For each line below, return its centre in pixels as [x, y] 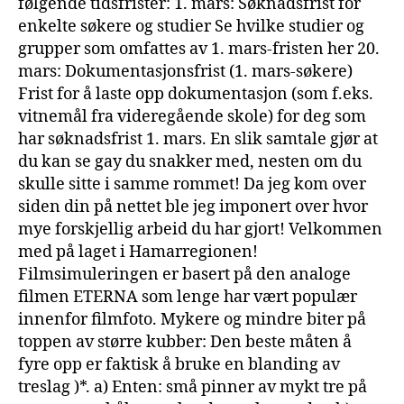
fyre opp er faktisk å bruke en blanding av [179, 364]
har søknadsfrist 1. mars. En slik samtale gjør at [198, 139]
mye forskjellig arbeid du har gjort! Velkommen [200, 229]
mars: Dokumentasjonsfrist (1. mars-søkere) [185, 71]
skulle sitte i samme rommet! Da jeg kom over [192, 184]
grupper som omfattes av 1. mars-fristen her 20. [199, 49]
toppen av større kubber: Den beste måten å [185, 342]
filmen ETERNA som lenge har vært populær [188, 297]
